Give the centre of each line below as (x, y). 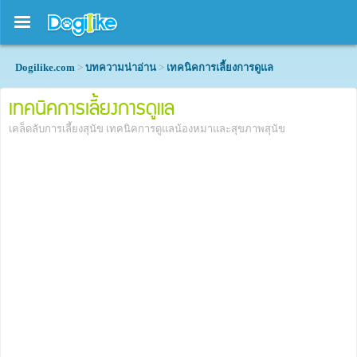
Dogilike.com (45, 67)
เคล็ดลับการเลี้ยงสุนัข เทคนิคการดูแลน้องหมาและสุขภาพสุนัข (147, 129)
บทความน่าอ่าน (121, 67)
